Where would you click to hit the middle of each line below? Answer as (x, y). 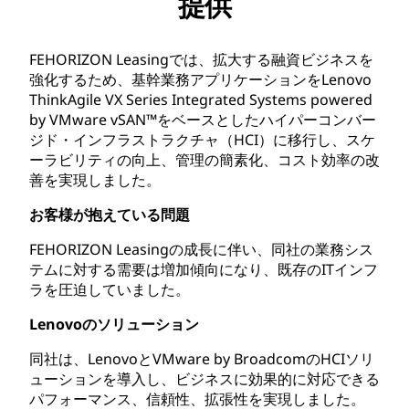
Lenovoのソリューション (114, 324)
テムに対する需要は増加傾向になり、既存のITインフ (204, 269)
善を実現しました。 (95, 179)
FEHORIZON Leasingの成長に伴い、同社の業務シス (201, 249)
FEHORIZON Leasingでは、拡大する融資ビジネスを (201, 59)
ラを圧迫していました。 (110, 289)
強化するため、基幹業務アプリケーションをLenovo (200, 79)
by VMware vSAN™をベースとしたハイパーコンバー (203, 119)
